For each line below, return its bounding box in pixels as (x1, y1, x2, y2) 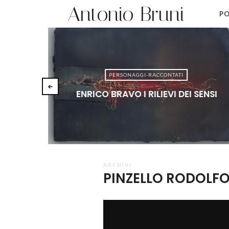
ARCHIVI (103, 161, 132, 168)
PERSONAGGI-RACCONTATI (109, 72, 184, 78)
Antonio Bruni (67, 2, 185, 26)
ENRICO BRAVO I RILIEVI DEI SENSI (76, 88, 218, 101)
